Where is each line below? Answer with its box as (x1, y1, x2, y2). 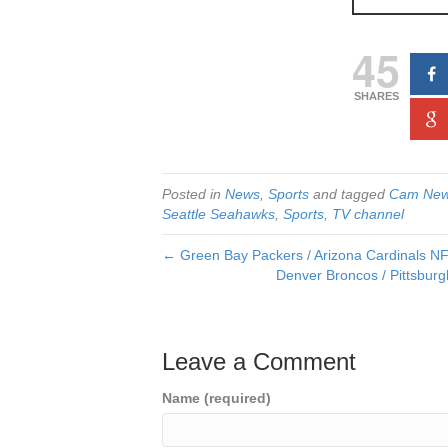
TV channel (332, 206, 404, 222)
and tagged (309, 186, 389, 202)
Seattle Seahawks (162, 206, 275, 222)
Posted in (162, 186, 225, 202)
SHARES (353, 90, 399, 102)
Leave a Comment (162, 348, 356, 375)
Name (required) (162, 390, 271, 406)
